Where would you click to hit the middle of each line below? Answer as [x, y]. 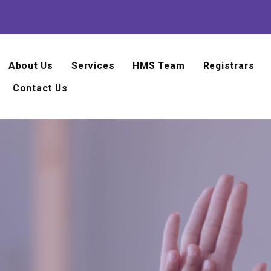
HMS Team [159, 65]
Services [93, 65]
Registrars [229, 65]
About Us [31, 65]
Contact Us [40, 88]
